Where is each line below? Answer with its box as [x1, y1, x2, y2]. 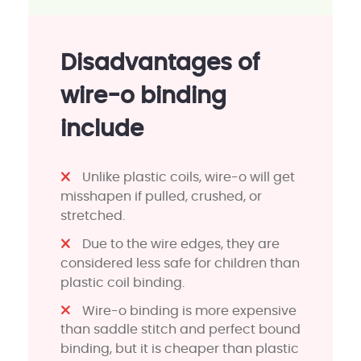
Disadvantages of [60, 52, 259, 76]
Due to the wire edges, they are [82, 237, 280, 251]
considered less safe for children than [60, 256, 300, 270]
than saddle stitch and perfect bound [60, 323, 301, 337]
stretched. [60, 209, 125, 222]
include [60, 118, 143, 142]
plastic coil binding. [60, 276, 185, 289]
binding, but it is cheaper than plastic [60, 342, 299, 356]
